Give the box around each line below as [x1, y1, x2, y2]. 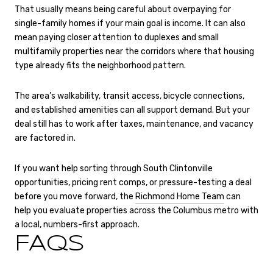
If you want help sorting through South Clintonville [15, 163, 213, 174]
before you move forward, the [15, 191, 135, 202]
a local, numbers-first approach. [15, 219, 140, 230]
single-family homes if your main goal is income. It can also [15, 18, 246, 29]
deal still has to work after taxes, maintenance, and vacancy [15, 118, 253, 129]
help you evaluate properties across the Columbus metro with [15, 205, 258, 216]
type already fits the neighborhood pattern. [15, 60, 186, 71]
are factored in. [15, 132, 76, 143]
